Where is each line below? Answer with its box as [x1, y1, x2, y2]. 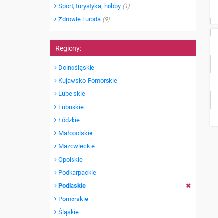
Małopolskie [57, 129, 92, 137]
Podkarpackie [57, 169, 96, 176]
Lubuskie [57, 103, 84, 110]
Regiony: [55, 44, 81, 52]
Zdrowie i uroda [57, 16, 102, 23]
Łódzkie [57, 116, 80, 124]
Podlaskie [57, 182, 86, 189]
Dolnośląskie [57, 64, 94, 71]
